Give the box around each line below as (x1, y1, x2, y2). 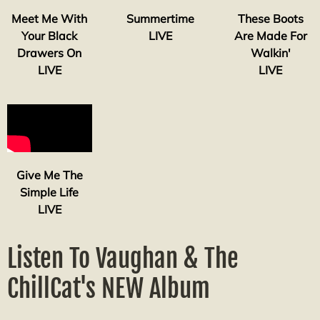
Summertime (126, 11, 194, 26)
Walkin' (250, 46, 291, 61)
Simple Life (20, 184, 79, 199)
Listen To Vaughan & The (7, 242, 239, 274)
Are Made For (234, 29, 307, 44)
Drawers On (17, 46, 82, 61)
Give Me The (16, 167, 83, 182)
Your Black (21, 29, 78, 44)
